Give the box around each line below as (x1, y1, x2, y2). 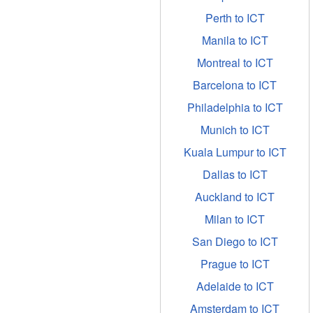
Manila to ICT (201, 32, 268, 48)
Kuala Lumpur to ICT (183, 144, 286, 160)
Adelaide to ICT (196, 278, 274, 294)
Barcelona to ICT (193, 77, 277, 93)
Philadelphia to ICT (187, 99, 283, 115)
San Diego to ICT (191, 233, 278, 249)
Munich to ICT (200, 122, 270, 138)
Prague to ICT (200, 256, 270, 272)
